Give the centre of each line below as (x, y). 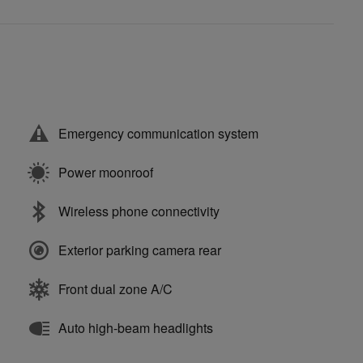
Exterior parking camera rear (140, 250)
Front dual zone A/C (115, 289)
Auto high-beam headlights (136, 328)
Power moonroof (106, 173)
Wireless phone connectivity (139, 211)
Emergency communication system (158, 134)
